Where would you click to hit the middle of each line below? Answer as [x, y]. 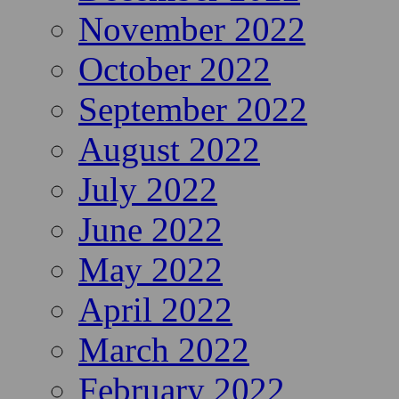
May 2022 [151, 270]
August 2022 [169, 150]
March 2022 [164, 350]
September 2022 [193, 110]
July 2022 [148, 190]
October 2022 [175, 69]
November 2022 [192, 29]
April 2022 [155, 310]
